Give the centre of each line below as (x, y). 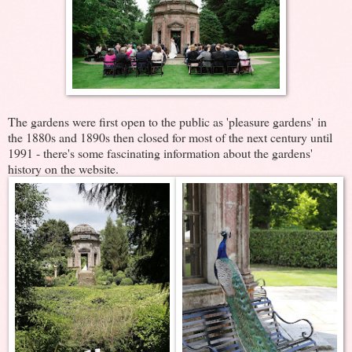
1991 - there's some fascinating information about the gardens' (160, 152)
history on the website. (63, 168)
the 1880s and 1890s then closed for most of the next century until (170, 137)
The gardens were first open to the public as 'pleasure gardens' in (167, 121)
